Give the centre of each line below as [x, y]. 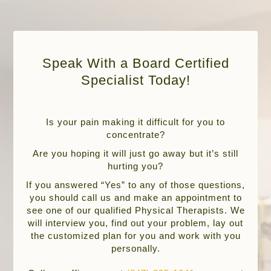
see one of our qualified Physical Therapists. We [135, 210]
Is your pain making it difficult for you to [135, 122]
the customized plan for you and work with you [135, 235]
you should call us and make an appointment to [135, 197]
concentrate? [135, 134]
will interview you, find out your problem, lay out [135, 223]
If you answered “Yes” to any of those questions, [135, 184]
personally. [135, 248]
